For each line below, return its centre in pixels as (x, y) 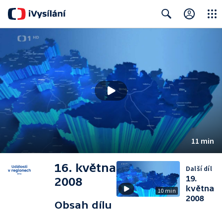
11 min (203, 141)
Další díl (199, 168)
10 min (166, 191)
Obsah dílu (83, 205)
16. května (85, 168)
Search (164, 33)
